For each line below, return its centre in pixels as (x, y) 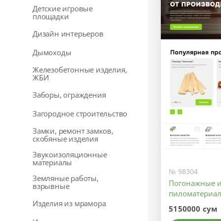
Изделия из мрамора (69, 203)
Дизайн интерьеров (68, 34)
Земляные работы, (66, 178)
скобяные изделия (65, 139)
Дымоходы (52, 52)
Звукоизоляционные (70, 154)
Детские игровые (63, 8)
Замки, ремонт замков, (73, 131)
